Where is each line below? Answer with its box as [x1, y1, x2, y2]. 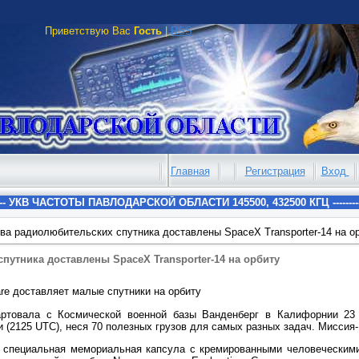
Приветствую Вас [45, 25, 131, 37]
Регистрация [244, 164, 305, 177]
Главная [170, 164, 210, 177]
